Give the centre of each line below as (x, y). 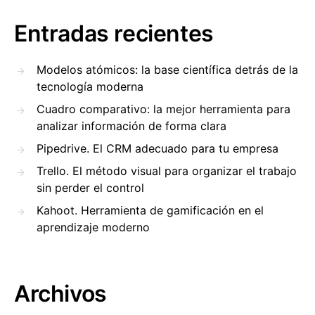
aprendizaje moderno (93, 227)
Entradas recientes (114, 33)
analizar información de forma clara (131, 126)
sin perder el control (90, 188)
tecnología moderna (90, 86)
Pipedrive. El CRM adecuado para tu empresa (157, 148)
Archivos (60, 294)
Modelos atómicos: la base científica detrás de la (167, 70)
